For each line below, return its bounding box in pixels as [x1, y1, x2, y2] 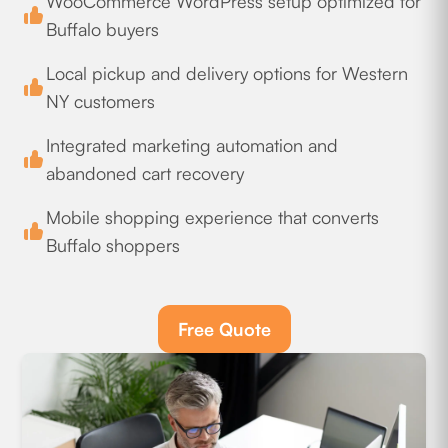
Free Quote [177, 318, 271, 341]
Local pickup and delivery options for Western [46, 62, 409, 85]
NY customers [46, 90, 156, 113]
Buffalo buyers [46, 18, 160, 41]
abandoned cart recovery [46, 162, 245, 185]
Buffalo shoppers [46, 234, 181, 257]
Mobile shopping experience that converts [46, 206, 380, 229]
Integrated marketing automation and [46, 134, 339, 157]
